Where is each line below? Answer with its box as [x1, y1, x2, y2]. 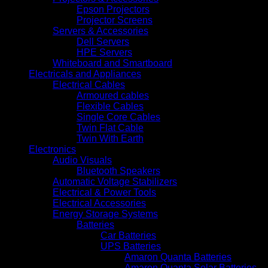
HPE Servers [77, 47, 132, 57]
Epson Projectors [77, 4, 150, 14]
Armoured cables [77, 90, 149, 100]
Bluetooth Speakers [77, 165, 160, 176]
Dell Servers [77, 36, 129, 47]
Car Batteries [100, 230, 156, 240]
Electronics [29, 144, 76, 154]
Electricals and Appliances [29, 68, 141, 79]
